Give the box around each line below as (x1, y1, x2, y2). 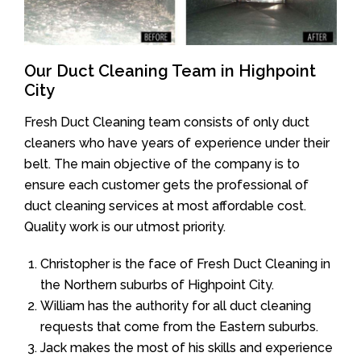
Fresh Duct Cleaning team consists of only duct (24, 114, 309, 130)
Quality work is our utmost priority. (24, 218, 226, 234)
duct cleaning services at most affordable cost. (24, 197, 306, 214)
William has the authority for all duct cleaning (40, 297, 311, 313)
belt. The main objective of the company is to (24, 156, 300, 172)
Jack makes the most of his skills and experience (40, 339, 333, 355)
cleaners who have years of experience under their (24, 135, 330, 151)
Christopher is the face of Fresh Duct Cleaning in (40, 255, 330, 272)
